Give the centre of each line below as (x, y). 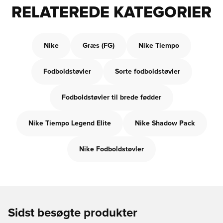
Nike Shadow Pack (165, 123)
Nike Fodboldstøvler (111, 149)
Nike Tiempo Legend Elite (69, 123)
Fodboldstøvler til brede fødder (111, 98)
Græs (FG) (99, 46)
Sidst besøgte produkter (73, 213)
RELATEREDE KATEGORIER (111, 13)
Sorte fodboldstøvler (147, 72)
